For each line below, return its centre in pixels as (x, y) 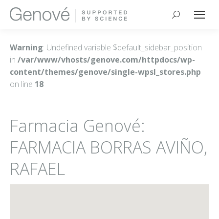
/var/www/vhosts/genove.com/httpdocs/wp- (106, 60)
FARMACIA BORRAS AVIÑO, (109, 147)
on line (22, 84)
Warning (26, 47)
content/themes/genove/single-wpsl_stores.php (105, 72)
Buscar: (185, 17)
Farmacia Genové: (77, 126)
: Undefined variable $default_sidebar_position (122, 47)
